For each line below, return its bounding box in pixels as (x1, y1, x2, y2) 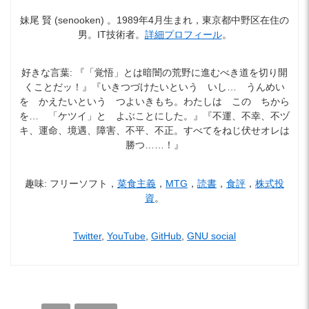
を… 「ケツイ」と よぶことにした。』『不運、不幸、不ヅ (19, 110, 290, 122)
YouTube (107, 230, 146, 242)
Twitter (73, 230, 101, 242)
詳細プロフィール (144, 29, 222, 41)
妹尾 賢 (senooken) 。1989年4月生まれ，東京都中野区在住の (20, 14, 289, 26)
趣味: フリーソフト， (25, 177, 117, 189)
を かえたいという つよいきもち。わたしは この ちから (19, 96, 290, 108)
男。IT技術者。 (77, 29, 145, 41)
